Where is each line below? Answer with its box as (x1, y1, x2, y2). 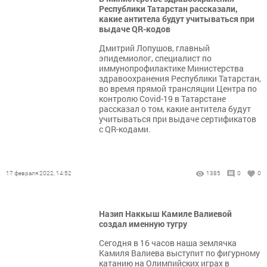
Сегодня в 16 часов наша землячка (99, 237, 237, 249)
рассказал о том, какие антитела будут (99, 103, 251, 115)
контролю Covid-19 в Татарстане (99, 93, 226, 105)
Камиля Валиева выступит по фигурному (99, 247, 260, 259)
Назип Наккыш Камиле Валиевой (99, 208, 232, 220)
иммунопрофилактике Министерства (99, 63, 244, 74)
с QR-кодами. (99, 123, 151, 135)
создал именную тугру (99, 218, 187, 230)
